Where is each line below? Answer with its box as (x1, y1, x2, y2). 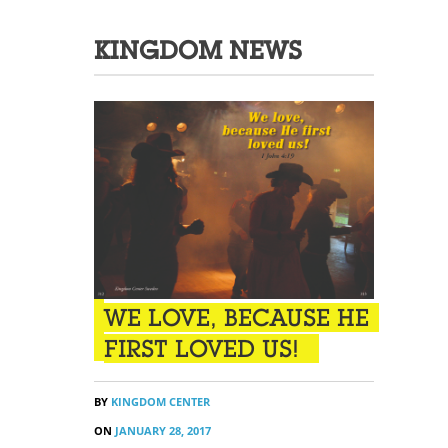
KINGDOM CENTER (108, 393, 210, 409)
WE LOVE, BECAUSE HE (104, 302, 369, 332)
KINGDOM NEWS (94, 35, 302, 66)
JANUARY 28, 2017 (112, 422, 211, 438)
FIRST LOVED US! (104, 333, 299, 363)
